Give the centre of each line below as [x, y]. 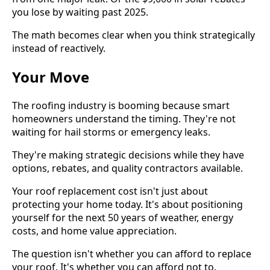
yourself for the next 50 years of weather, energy [123, 218]
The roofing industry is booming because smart [121, 106]
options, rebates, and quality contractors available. [127, 168]
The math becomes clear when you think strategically [133, 35]
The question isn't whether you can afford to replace [132, 254]
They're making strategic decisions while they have [128, 155]
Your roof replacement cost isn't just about [110, 191]
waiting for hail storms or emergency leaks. [111, 132]
